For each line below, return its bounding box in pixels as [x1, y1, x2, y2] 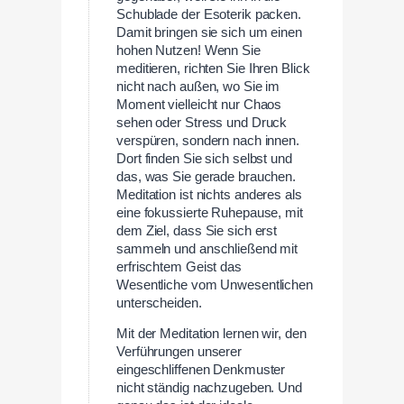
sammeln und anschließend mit [116, 241, 298, 256]
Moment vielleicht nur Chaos [116, 96, 282, 112]
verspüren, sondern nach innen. [116, 133, 299, 148]
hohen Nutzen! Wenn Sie [116, 42, 261, 58]
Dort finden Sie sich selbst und [116, 151, 292, 166]
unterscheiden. [116, 295, 202, 310]
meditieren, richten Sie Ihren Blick [116, 60, 310, 76]
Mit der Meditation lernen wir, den [116, 326, 307, 342]
